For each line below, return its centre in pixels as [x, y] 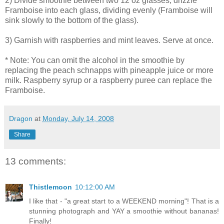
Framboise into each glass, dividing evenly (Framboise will [109, 10]
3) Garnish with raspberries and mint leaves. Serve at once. [109, 40]
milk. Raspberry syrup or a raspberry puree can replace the [108, 80]
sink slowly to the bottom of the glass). [72, 20]
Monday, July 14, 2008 [78, 118]
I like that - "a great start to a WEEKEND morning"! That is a [124, 201]
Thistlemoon [50, 187]
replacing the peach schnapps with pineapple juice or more [109, 70]
